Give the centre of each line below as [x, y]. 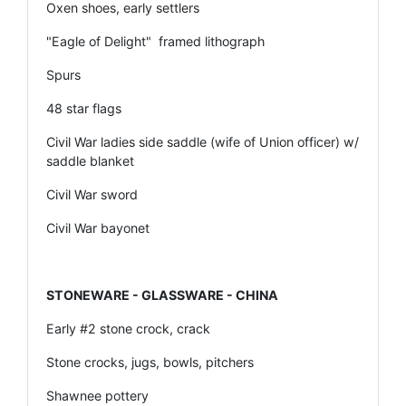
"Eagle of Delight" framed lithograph [155, 41]
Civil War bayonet [98, 227]
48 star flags [84, 108]
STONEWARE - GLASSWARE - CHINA [162, 295]
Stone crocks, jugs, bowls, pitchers [150, 362]
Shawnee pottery [97, 395]
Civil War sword [92, 194]
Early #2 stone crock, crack [128, 328]
